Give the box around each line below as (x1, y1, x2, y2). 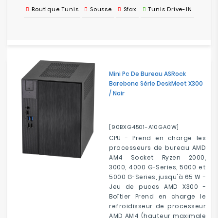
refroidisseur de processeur (109, 202, 206, 210)
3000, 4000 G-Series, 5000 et (109, 163, 206, 171)
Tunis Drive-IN (148, 5, 192, 13)
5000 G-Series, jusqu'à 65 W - (109, 173, 206, 181)
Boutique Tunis (32, 5, 79, 13)
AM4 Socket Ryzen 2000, (109, 153, 206, 162)
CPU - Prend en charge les (109, 134, 206, 142)
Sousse (90, 5, 112, 13)
